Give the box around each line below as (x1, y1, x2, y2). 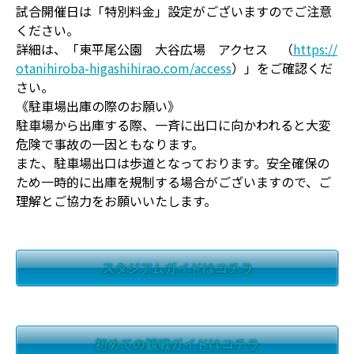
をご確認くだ (257, 58, 333, 78)
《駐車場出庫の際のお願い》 (16, 96, 180, 116)
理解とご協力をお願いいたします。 (16, 191, 217, 211)
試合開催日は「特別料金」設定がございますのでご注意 (16, 2, 332, 21)
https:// (293, 40, 337, 59)
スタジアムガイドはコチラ (101, 258, 253, 278)
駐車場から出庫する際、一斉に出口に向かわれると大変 (16, 115, 331, 135)
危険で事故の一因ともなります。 (16, 134, 204, 154)
